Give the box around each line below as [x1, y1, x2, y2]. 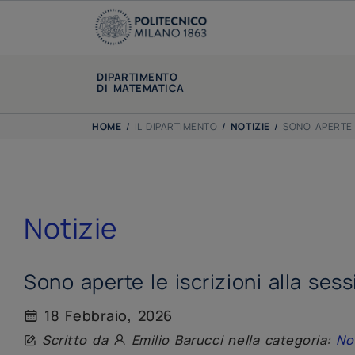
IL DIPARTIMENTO [134, 120, 218, 134]
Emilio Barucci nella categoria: [126, 331, 337, 349]
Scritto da [36, 331, 113, 349]
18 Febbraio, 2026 [38, 306, 173, 326]
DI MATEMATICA [97, 81, 185, 95]
